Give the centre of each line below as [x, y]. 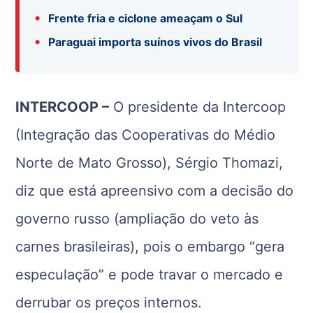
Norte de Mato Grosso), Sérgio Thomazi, [150, 163]
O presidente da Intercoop [198, 107]
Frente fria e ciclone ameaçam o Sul [146, 18]
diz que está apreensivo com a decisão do [155, 191]
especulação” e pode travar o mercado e [150, 275]
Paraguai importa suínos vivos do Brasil [155, 42]
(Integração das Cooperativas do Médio [146, 135]
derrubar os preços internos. [109, 303]
